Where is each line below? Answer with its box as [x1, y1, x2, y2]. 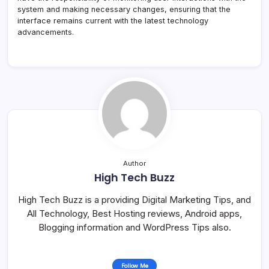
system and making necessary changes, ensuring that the [17, 4, 231, 14]
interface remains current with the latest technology [17, 16, 208, 25]
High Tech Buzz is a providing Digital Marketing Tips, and [18, 193, 251, 205]
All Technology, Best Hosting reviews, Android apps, [27, 207, 242, 219]
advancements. [17, 27, 74, 37]
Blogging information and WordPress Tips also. [38, 221, 231, 233]
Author [123, 159, 146, 168]
